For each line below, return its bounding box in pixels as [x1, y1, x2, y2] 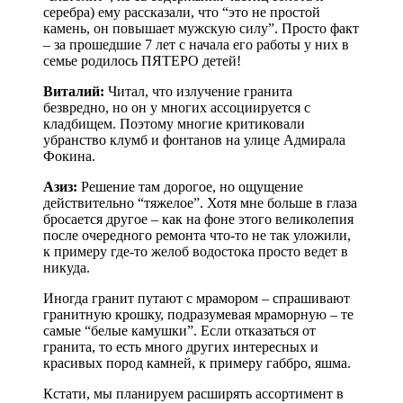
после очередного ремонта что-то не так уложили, [43, 228, 351, 244]
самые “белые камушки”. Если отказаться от [43, 323, 316, 339]
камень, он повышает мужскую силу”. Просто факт [43, 21, 359, 37]
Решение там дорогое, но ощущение [77, 179, 303, 195]
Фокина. [43, 148, 95, 165]
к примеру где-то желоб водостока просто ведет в [43, 244, 348, 260]
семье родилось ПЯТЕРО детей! [43, 53, 241, 69]
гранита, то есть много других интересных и [43, 339, 318, 355]
